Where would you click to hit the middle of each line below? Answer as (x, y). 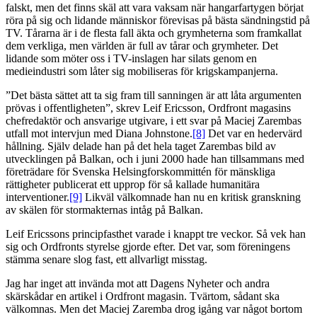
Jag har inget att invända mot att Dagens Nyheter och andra (138, 284)
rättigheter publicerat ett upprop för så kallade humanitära (133, 185)
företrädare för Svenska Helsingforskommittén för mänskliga (140, 172)
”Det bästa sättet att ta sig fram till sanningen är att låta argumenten (154, 96)
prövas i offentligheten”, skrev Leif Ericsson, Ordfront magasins (148, 108)
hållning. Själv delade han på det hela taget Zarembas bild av (141, 146)
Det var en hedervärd (254, 134)
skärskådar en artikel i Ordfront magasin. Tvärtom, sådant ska (143, 296)
